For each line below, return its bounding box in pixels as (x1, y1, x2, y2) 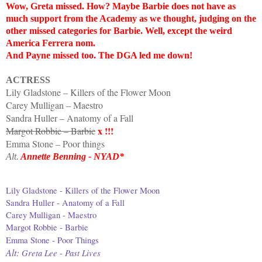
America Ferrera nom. (6, 37, 95, 48)
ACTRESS (6, 74, 50, 85)
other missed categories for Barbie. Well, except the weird (6, 25, 232, 36)
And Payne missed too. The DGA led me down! (6, 50, 192, 60)
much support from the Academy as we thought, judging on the (6, 13, 256, 23)
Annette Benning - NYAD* (19, 151, 124, 161)
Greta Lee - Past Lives (22, 246, 101, 258)
